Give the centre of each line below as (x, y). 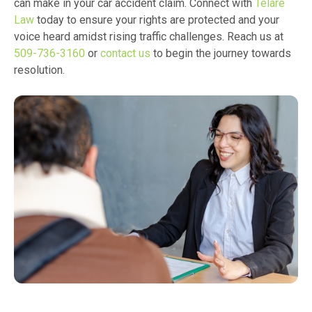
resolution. (39, 70)
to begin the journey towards (221, 53)
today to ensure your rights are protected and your (157, 19)
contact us (125, 53)
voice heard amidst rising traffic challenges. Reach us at (149, 36)
